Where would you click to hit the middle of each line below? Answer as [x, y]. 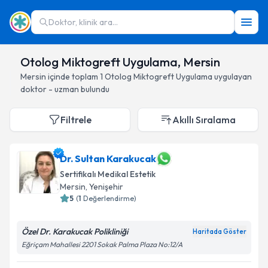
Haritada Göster [220, 232]
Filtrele [76, 120]
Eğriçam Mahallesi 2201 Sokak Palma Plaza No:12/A [102, 244]
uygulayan [232, 77]
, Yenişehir [104, 187]
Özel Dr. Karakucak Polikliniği [75, 232]
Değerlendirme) [110, 198]
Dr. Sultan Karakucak [108, 159]
